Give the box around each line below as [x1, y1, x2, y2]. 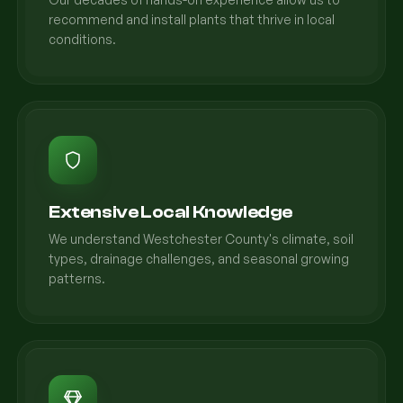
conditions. [49, 31, 116, 47]
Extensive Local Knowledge [49, 201, 292, 222]
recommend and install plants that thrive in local [49, 12, 335, 27]
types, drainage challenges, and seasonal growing [49, 251, 349, 266]
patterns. [49, 271, 105, 286]
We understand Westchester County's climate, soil [49, 231, 354, 246]
